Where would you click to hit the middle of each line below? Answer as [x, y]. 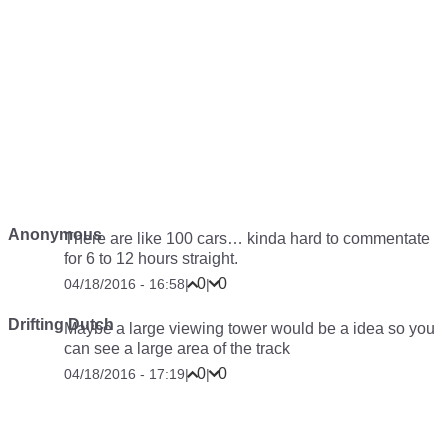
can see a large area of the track [177, 348]
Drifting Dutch [61, 324]
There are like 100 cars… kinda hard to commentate [247, 238]
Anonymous [55, 234]
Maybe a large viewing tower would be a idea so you [249, 328]
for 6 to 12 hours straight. [151, 258]
